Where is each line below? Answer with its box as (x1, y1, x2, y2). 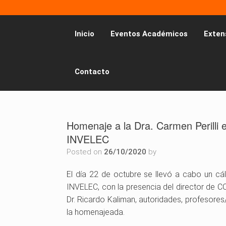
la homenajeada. (67, 207, 125, 217)
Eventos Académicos (110, 29, 188, 38)
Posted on (71, 147, 104, 156)
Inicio (75, 29, 94, 38)
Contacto (75, 67, 109, 76)
